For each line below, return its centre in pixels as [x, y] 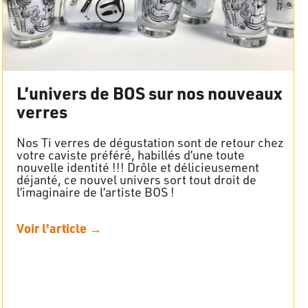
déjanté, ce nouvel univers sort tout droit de [136, 179]
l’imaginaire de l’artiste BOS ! [96, 191]
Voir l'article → [59, 228]
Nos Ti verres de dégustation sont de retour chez [150, 142]
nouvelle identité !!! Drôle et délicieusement [138, 167]
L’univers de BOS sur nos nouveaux [149, 92]
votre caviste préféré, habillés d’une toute [131, 154]
